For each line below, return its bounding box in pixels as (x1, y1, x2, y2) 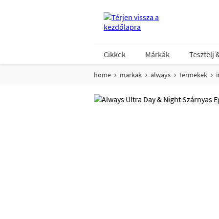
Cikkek (104, 49, 126, 59)
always (151, 70, 171, 79)
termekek (179, 70, 207, 79)
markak (120, 70, 142, 79)
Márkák (145, 49, 170, 59)
